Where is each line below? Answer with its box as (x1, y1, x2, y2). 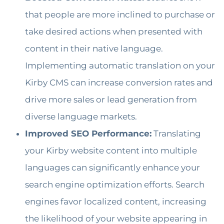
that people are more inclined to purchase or (25, 9, 215, 20)
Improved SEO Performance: (25, 128, 151, 139)
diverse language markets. (25, 111, 137, 122)
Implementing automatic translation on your (25, 60, 215, 71)
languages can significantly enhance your (25, 162, 200, 173)
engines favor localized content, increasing (25, 196, 206, 207)
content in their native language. (25, 43, 163, 54)
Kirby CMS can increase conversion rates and (25, 77, 213, 88)
